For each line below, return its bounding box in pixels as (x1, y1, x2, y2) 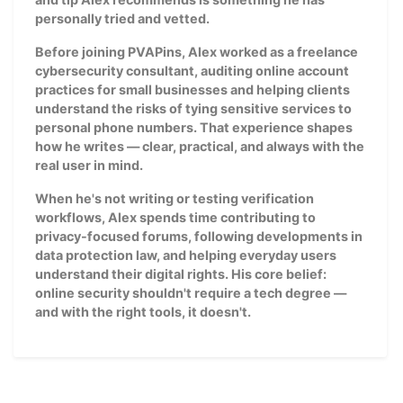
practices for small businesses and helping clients (35, 81, 350, 97)
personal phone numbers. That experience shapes (35, 119, 353, 135)
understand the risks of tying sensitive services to (35, 100, 352, 116)
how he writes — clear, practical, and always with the (35, 138, 364, 154)
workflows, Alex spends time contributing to (35, 209, 316, 225)
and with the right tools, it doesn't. (35, 303, 251, 319)
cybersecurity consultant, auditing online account (35, 62, 349, 78)
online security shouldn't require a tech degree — (35, 284, 346, 300)
